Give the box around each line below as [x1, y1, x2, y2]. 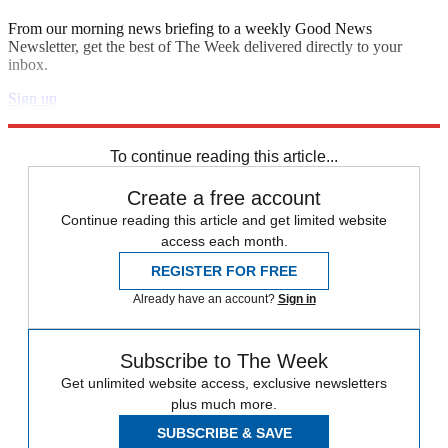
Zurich [8, 125, 54, 143]
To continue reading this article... [110, 147, 338, 165]
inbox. [8, 55, 48, 73]
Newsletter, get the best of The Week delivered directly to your [8, 37, 402, 55]
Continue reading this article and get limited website [61, 211, 387, 228]
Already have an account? [132, 291, 278, 306]
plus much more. [171, 395, 277, 412]
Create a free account [127, 186, 321, 209]
